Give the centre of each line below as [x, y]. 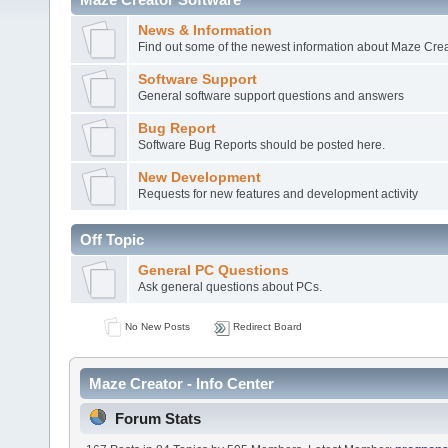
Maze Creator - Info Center [181, 384]
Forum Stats [158, 419]
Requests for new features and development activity [277, 193]
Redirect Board [265, 326]
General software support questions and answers [270, 95]
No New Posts [155, 326]
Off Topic [112, 239]
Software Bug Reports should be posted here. [261, 144]
